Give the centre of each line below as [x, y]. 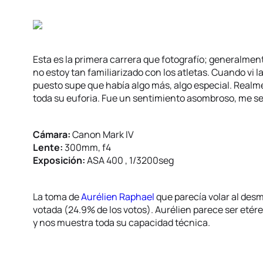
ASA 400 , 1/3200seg [129, 160]
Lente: [48, 147]
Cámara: [52, 134]
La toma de [57, 197]
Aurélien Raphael [118, 197]
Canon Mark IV [102, 134]
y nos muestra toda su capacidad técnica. [122, 222]
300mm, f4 [87, 147]
